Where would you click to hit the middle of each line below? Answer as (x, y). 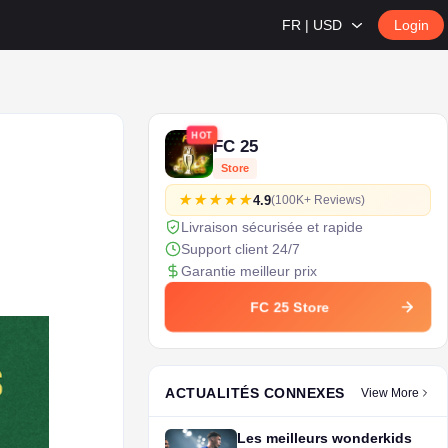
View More (390, 392)
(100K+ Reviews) (318, 200)
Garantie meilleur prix (249, 271)
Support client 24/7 (240, 249)
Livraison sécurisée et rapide (272, 227)
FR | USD (312, 25)
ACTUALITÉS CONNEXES (255, 393)
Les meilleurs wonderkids (324, 438)
